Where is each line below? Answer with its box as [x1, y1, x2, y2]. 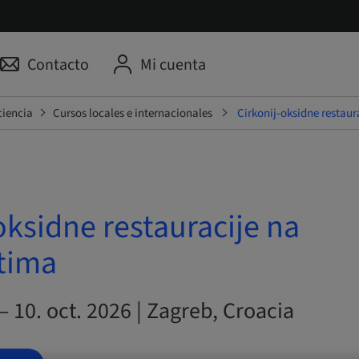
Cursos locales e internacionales [52, 104, 212, 122]
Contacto [26, 54, 89, 76]
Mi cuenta [139, 54, 206, 76]
